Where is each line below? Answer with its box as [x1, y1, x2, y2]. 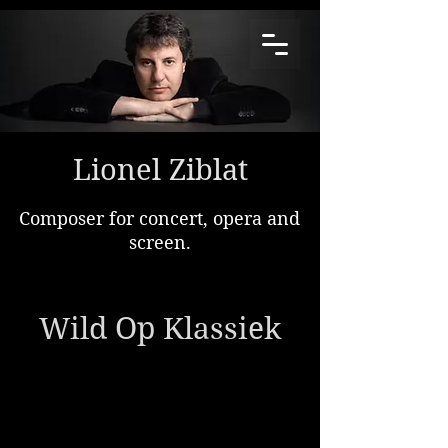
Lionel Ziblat [72, 149, 248, 188]
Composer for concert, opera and [19, 206, 300, 230]
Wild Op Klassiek [38, 311, 282, 346]
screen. [128, 230, 191, 254]
